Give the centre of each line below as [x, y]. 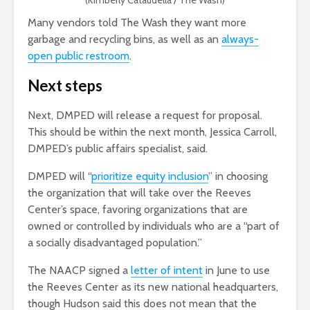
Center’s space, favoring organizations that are [138, 210]
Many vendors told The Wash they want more [137, 23]
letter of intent [167, 271]
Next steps [65, 86]
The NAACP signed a [79, 271]
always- [240, 39]
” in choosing [238, 176]
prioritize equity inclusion [150, 176]
